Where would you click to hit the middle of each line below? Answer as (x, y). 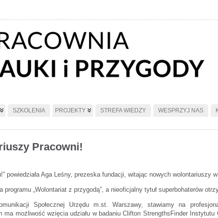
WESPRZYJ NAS (181, 110)
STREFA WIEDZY (123, 110)
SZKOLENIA (29, 110)
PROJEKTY (70, 110)
